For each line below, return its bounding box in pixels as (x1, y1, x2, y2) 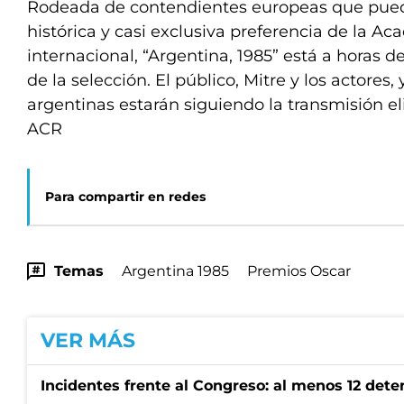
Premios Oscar (247, 262, 351, 280)
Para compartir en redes (45, 188, 206, 205)
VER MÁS (41, 328, 135, 353)
